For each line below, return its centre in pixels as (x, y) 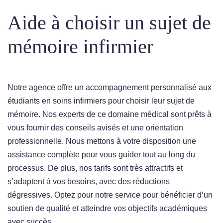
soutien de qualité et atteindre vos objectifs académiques (107, 209)
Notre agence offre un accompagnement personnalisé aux (110, 88)
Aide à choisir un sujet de (109, 23)
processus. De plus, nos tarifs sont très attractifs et (95, 168)
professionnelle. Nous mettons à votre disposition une (102, 141)
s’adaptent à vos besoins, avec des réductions (89, 182)
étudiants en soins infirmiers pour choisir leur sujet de (101, 101)
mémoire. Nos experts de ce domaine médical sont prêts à (110, 114)
